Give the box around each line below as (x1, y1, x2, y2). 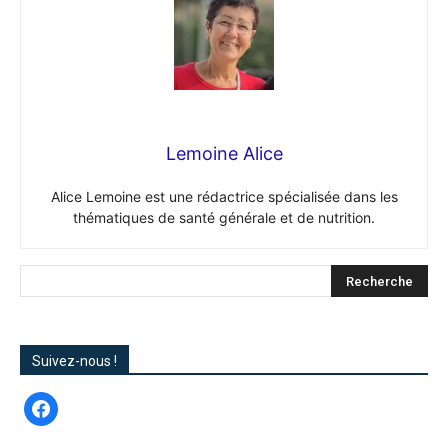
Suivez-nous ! (32, 353, 117, 370)
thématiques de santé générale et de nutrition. (73, 209, 375, 227)
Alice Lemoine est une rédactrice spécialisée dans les (50, 188, 398, 206)
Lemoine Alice (165, 143, 283, 165)
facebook (23, 396, 84, 416)
